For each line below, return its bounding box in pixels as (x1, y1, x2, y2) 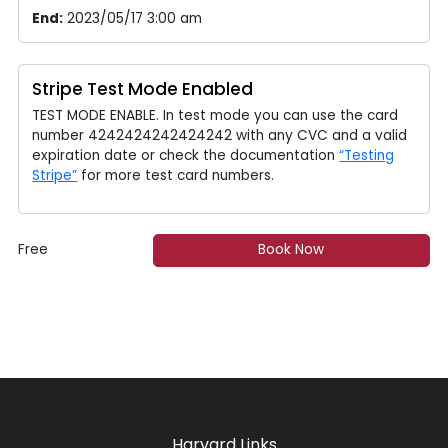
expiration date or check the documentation (32, 145, 340, 165)
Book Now (258, 240, 325, 260)
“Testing (339, 145, 395, 165)
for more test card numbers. (77, 165, 275, 185)
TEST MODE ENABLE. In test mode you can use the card (32, 105, 399, 125)
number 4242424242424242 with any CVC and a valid (32, 125, 408, 145)
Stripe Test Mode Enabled (32, 76, 254, 101)
